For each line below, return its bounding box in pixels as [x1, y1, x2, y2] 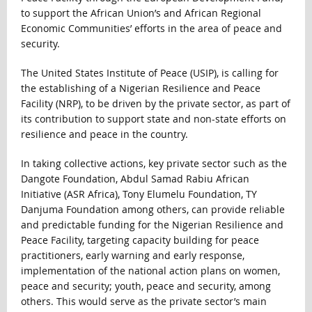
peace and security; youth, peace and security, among [20, 279, 271, 293]
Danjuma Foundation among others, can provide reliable [20, 203, 285, 217]
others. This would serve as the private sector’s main [20, 295, 267, 309]
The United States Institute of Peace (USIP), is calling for [20, 66, 279, 80]
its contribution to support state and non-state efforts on [20, 112, 286, 126]
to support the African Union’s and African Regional [20, 6, 261, 20]
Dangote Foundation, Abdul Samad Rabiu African [20, 172, 249, 186]
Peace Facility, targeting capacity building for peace [20, 233, 259, 247]
